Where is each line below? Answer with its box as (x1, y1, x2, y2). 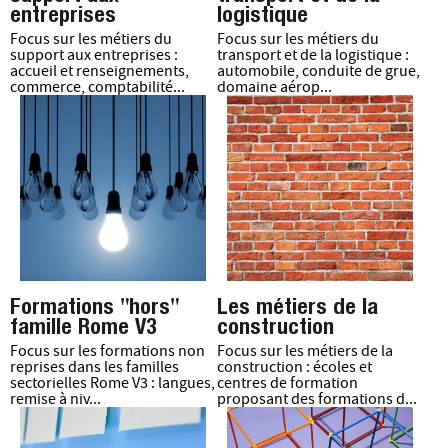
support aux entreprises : (10, 45, 178, 66)
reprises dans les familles (10, 357, 179, 378)
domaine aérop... (216, 77, 332, 98)
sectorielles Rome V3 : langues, (10, 373, 215, 394)
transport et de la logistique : (216, 45, 409, 66)
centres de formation (216, 373, 358, 394)
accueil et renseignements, (10, 61, 189, 82)
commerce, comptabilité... (10, 77, 185, 98)
